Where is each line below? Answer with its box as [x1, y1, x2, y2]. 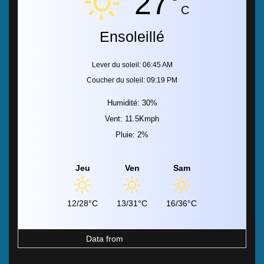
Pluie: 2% [115, 130, 148, 139]
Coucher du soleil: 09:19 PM [87, 75, 177, 84]
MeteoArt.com [126, 233, 178, 243]
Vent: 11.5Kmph [105, 114, 159, 123]
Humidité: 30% [107, 98, 157, 107]
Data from [86, 233, 126, 243]
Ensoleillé [100, 28, 164, 45]
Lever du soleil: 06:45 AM [91, 60, 173, 69]
